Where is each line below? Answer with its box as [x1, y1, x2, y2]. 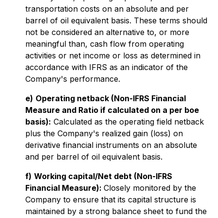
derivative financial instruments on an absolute [25, 140, 197, 150]
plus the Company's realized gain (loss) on [25, 128, 183, 138]
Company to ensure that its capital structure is [25, 195, 196, 204]
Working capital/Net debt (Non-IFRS [34, 171, 172, 181]
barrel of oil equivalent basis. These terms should [25, 16, 207, 25]
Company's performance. [25, 74, 120, 84]
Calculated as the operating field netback [51, 117, 204, 127]
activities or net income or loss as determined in [25, 51, 200, 60]
